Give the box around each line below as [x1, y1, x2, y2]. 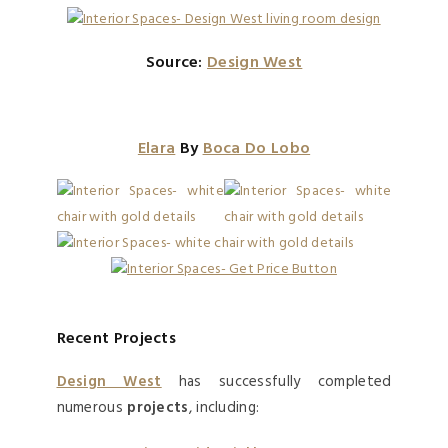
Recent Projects [56, 325, 176, 352]
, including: [188, 395, 260, 420]
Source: [145, 49, 208, 76]
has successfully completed [161, 369, 392, 394]
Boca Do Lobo [202, 135, 311, 162]
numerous [56, 395, 128, 420]
